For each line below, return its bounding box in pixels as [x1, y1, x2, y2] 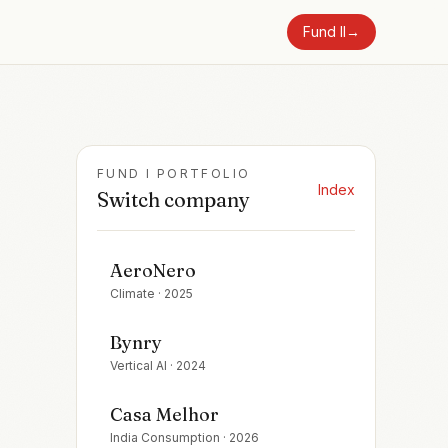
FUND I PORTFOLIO [97, 166, 251, 181]
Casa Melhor [110, 403, 219, 426]
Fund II [302, 23, 346, 40]
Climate [110, 286, 155, 301]
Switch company [97, 187, 250, 212]
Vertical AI [110, 358, 167, 373]
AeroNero [110, 259, 196, 282]
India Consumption [110, 430, 220, 445]
